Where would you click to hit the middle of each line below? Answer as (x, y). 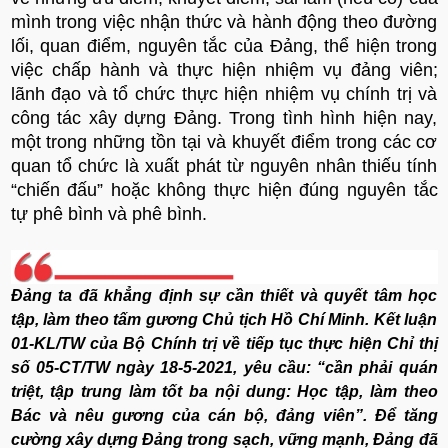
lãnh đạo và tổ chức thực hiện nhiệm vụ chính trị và (224, 94)
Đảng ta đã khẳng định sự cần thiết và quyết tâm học (224, 296)
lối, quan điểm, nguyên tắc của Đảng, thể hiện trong (224, 46)
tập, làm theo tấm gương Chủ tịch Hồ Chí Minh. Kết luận (224, 320)
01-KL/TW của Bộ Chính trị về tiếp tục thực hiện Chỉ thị (224, 344)
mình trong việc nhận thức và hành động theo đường (224, 22)
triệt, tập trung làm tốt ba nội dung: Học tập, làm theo (224, 392)
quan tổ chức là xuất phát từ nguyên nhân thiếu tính (224, 166)
